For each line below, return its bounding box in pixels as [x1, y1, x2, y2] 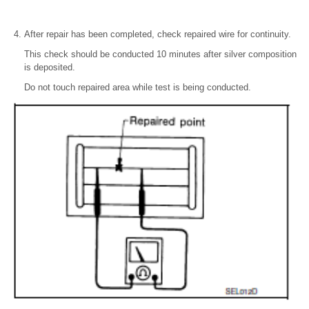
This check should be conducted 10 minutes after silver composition [24, 49, 297, 60]
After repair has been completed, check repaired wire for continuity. [24, 29, 291, 40]
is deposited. [24, 62, 75, 73]
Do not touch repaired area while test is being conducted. [24, 82, 251, 93]
